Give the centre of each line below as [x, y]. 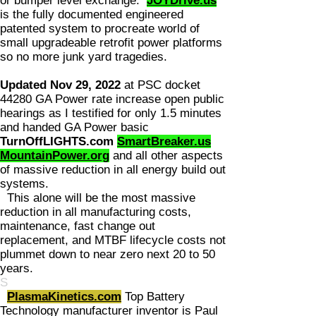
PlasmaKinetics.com [64, 297]
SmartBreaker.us [164, 141]
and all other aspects [166, 156]
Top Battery [153, 297]
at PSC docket [160, 85]
